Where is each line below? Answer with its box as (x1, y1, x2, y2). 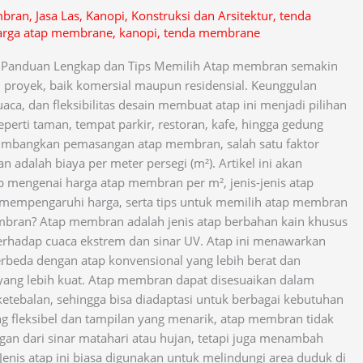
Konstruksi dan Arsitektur (131, 6, 274, 23)
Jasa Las (36, 6, 80, 23)
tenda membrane (164, 23, 261, 41)
